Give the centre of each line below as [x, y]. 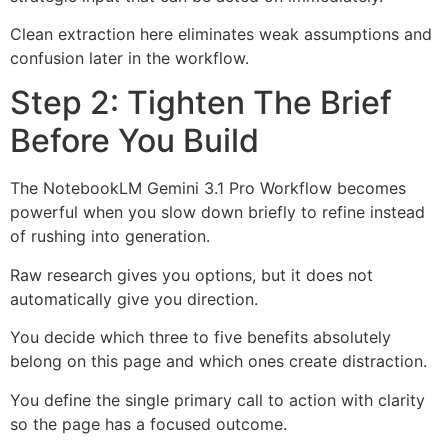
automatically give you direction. [134, 298]
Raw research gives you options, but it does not [191, 274]
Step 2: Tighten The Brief [201, 103]
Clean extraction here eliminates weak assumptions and [221, 33]
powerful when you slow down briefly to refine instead [217, 212]
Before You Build [134, 141]
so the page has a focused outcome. [148, 423]
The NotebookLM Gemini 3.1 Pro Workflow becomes [208, 188]
